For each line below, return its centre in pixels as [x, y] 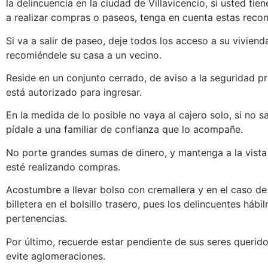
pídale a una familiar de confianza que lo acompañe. [124, 130]
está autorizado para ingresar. [74, 92]
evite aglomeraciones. [57, 256]
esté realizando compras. [63, 167]
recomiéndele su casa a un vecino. [85, 55]
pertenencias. [36, 219]
